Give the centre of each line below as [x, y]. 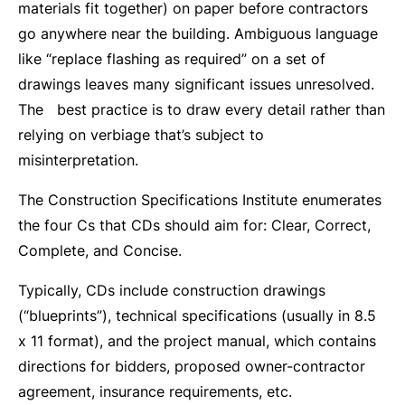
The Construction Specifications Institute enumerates [200, 200]
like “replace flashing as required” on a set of [172, 59]
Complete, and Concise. [100, 250]
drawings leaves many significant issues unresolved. [196, 84]
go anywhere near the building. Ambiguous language [198, 33]
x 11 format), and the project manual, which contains [197, 341]
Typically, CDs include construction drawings [172, 290]
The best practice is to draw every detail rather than [202, 109]
